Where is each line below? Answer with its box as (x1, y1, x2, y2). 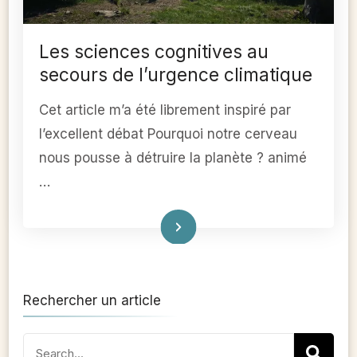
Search (22, 336, 68, 353)
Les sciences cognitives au (39, 41, 269, 63)
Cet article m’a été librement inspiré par (39, 102, 291, 119)
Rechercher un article (23, 292, 161, 309)
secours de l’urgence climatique (39, 64, 312, 86)
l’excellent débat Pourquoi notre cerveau (39, 126, 297, 143)
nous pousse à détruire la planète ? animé (39, 150, 307, 167)
